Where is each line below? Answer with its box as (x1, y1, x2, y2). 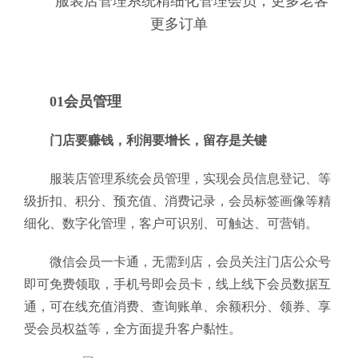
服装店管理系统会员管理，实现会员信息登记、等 (50, 172, 331, 185)
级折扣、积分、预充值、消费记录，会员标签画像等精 (24, 194, 331, 208)
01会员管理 (50, 93, 121, 109)
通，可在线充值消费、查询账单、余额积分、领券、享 (24, 300, 331, 313)
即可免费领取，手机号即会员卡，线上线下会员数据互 (24, 277, 331, 291)
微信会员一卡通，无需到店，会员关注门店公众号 (50, 255, 331, 268)
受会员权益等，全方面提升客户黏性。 (24, 322, 241, 336)
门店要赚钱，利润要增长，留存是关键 (50, 133, 267, 147)
